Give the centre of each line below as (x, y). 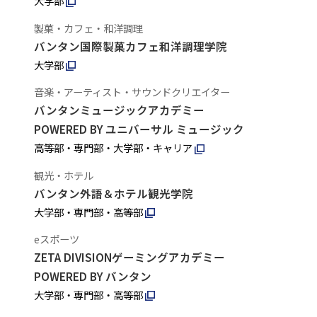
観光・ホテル (63, 175)
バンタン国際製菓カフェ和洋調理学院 (130, 46)
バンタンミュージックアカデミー (119, 110)
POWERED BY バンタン (92, 276)
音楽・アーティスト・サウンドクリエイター (132, 92)
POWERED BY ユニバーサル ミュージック (139, 129)
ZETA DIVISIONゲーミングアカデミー (129, 257)
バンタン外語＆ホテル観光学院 (113, 193)
